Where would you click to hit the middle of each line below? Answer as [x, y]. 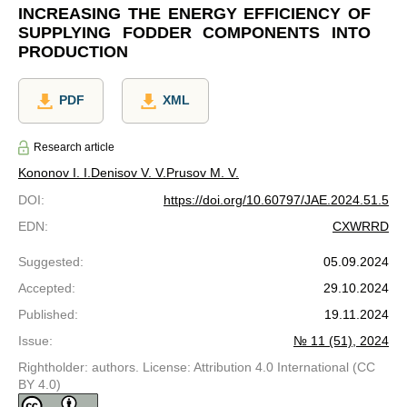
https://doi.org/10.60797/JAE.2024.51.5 [276, 199]
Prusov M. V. [203, 172]
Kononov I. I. [55, 172]
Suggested [49, 261]
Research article [74, 148]
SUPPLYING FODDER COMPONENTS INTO [194, 33]
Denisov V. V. [129, 172]
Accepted [45, 288]
